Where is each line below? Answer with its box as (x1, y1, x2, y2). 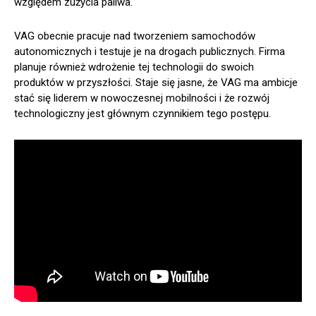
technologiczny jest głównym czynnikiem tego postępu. (14, 107, 271, 120)
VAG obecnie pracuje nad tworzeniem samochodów (14, 29, 255, 42)
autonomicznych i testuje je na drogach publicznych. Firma (14, 44, 285, 58)
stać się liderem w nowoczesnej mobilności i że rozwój (14, 91, 269, 104)
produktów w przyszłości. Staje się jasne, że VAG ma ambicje (14, 75, 298, 89)
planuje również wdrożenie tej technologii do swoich (14, 60, 254, 73)
